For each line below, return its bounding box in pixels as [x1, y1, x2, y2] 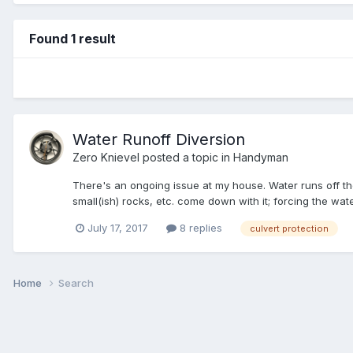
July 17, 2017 [87, 221, 148, 234]
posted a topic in [139, 150, 233, 164]
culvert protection [250, 222, 329, 234]
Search [58, 276, 94, 289]
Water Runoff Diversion [72, 129, 245, 149]
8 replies [176, 221, 222, 234]
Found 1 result [29, 30, 116, 46]
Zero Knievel [72, 150, 139, 164]
